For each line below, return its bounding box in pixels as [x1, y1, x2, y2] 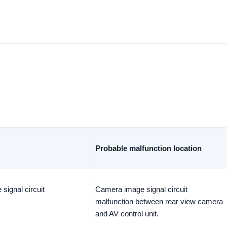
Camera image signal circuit [95, 185, 187, 194]
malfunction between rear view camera [95, 197, 223, 206]
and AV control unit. [95, 209, 159, 218]
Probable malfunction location [95, 144, 202, 153]
